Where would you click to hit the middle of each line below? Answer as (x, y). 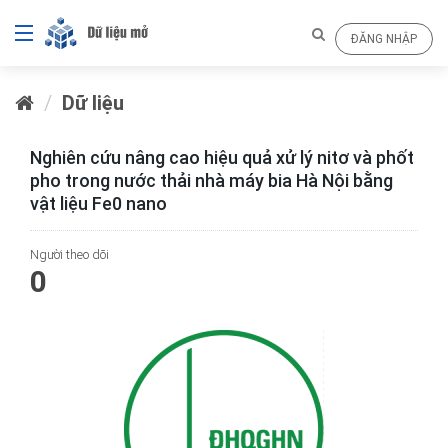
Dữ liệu (93, 102)
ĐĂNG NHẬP (384, 38)
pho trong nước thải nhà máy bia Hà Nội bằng (211, 180)
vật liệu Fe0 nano (98, 203)
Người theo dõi (69, 254)
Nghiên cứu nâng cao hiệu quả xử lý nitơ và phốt (222, 157)
